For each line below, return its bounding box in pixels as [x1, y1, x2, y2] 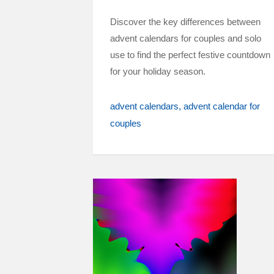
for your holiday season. [110, 66, 206, 76]
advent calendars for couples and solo [110, 33, 261, 43]
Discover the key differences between [110, 17, 261, 27]
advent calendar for [183, 101, 260, 111]
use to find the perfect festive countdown [110, 50, 270, 60]
